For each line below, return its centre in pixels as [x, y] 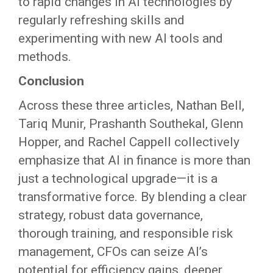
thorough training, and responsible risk [126, 234]
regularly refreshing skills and [101, 20]
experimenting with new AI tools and [121, 39]
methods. [45, 57]
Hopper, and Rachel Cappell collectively [129, 142]
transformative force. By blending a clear [133, 197]
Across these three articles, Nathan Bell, [131, 106]
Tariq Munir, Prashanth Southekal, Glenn [131, 124]
